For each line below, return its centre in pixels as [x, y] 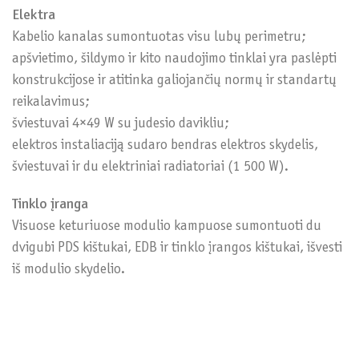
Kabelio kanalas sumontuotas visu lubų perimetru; [159, 37]
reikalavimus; [51, 102]
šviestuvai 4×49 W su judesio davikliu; [121, 124]
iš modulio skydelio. [69, 270]
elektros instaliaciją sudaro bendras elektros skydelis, [165, 145]
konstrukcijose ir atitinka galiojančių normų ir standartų [174, 81]
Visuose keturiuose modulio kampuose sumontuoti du [167, 226]
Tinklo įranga [50, 205]
